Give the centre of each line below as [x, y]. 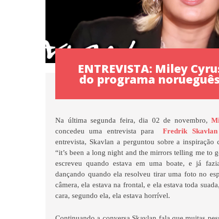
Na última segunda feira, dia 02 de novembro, [133, 120]
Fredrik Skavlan [190, 131]
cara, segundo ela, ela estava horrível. [114, 196]
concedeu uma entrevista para [109, 131]
